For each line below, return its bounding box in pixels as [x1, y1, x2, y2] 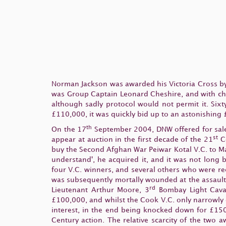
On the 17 [51, 126, 87, 133]
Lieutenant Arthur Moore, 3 [51, 186, 150, 193]
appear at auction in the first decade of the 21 [51, 136, 213, 143]
